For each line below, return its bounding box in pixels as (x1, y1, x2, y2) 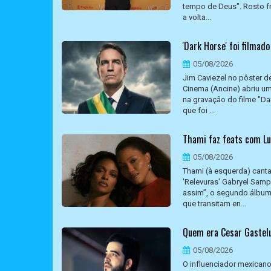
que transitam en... (183, 199, 246, 208)
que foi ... (183, 106, 215, 115)
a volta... (183, 13, 211, 22)
